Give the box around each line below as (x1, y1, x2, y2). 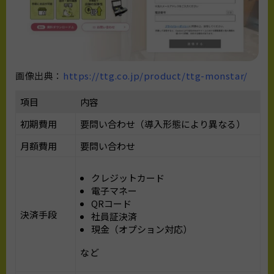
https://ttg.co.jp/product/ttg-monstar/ (63, 68, 248, 82)
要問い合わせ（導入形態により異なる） (80, 117, 245, 130)
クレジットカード (91, 171, 165, 184)
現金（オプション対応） (91, 222, 192, 235)
